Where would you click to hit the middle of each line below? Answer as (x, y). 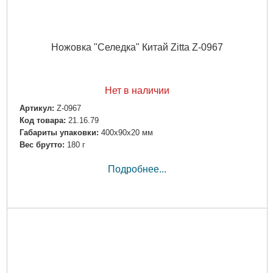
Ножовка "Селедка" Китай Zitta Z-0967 (137, 47)
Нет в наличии (137, 90)
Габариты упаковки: (59, 133)
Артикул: (37, 108)
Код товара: (42, 121)
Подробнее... (137, 169)
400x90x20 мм (127, 133)
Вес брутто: (42, 145)
